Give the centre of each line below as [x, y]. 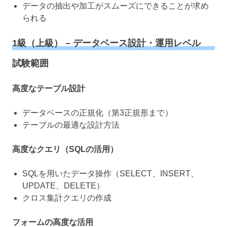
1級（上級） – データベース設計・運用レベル [106, 43]
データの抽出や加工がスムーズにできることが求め [116, 6]
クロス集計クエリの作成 [67, 198]
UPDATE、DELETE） [63, 186]
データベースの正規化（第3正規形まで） [98, 113]
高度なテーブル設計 [49, 89]
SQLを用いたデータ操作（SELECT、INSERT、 [110, 174]
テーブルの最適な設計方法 [71, 125]
